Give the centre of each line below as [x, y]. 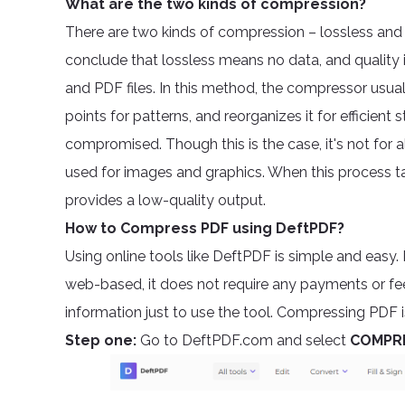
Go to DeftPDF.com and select [243, 340]
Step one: [101, 340]
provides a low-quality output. [165, 200]
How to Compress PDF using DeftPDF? [205, 228]
